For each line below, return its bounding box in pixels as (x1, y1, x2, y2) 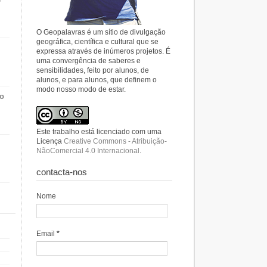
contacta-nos (36, 167, 87, 177)
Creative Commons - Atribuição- (64, 137, 167, 145)
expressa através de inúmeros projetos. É (36, 47, 170, 55)
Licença (36, 137, 64, 145)
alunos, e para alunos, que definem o (36, 76, 157, 84)
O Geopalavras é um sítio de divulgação (36, 28, 166, 36)
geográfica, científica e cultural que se (36, 38, 159, 46)
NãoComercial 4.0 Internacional (36, 147, 139, 155)
